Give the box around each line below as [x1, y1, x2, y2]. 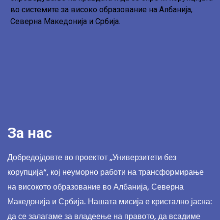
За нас [7, 124, 52, 141]
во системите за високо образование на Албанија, [10, 5, 192, 14]
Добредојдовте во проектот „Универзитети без [7, 152, 176, 163]
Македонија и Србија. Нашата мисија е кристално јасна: [7, 196, 212, 207]
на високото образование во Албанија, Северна [7, 181, 184, 192]
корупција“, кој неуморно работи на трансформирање [7, 166, 204, 178]
